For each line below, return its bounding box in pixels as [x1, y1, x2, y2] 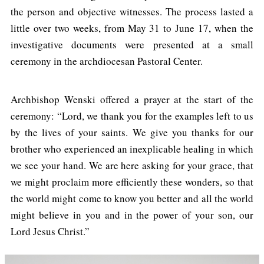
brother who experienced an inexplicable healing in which [11, 141, 253, 156]
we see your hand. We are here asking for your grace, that [11, 158, 253, 172]
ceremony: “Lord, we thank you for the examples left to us [11, 108, 253, 123]
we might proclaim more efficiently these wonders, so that [11, 174, 253, 189]
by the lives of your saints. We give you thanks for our [11, 125, 253, 139]
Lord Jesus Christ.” [11, 224, 90, 238]
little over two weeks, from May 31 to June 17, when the [11, 21, 253, 35]
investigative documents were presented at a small [11, 37, 253, 51]
